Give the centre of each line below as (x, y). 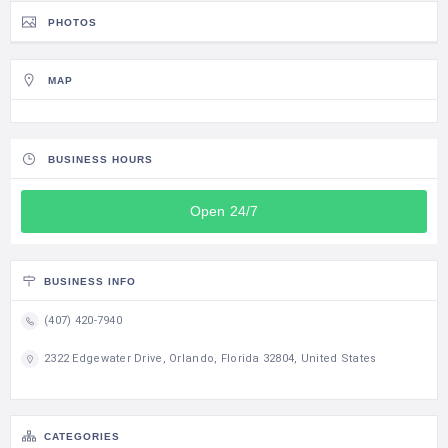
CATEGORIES (82, 436)
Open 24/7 (224, 210)
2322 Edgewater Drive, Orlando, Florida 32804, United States (210, 359)
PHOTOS (72, 22)
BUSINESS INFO (90, 281)
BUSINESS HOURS (100, 159)
